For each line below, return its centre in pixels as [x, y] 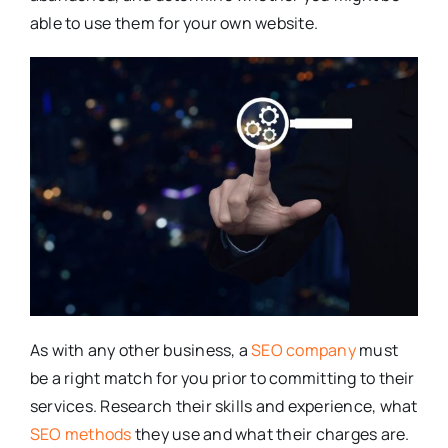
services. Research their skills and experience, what [223, 406]
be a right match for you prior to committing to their [222, 378]
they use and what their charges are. [270, 434]
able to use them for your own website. [174, 23]
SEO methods [80, 434]
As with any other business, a [140, 350]
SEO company [303, 350]
